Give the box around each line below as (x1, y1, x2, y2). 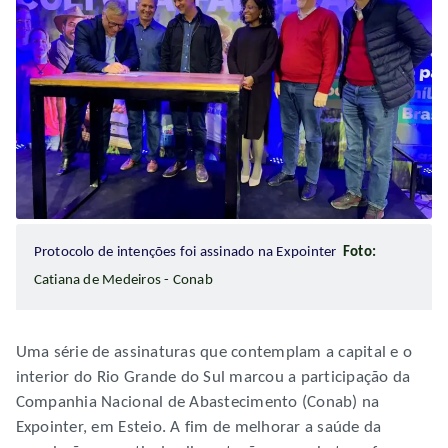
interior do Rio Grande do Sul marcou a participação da (15, 369, 411, 387)
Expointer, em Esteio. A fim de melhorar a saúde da (15, 419, 382, 437)
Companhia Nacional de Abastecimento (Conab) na (15, 394, 380, 412)
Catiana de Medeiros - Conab (33, 273, 213, 289)
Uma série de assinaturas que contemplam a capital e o (15, 344, 413, 362)
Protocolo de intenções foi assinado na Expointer (33, 245, 343, 261)
